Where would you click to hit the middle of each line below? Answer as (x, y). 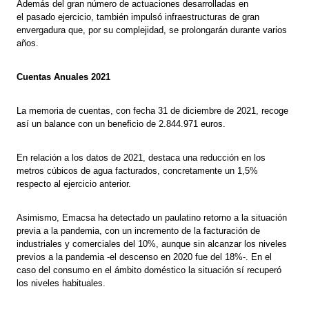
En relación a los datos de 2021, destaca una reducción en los (141, 158)
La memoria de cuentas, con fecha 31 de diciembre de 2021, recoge (153, 111)
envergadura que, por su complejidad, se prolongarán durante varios (152, 30)
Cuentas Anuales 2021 (64, 77)
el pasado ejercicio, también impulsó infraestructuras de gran (138, 17)
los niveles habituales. (61, 283)
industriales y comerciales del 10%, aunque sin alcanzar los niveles (152, 244)
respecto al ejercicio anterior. (74, 184)
